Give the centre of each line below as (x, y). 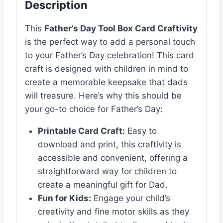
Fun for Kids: (64, 198)
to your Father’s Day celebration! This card (110, 55)
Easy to (141, 131)
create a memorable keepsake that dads (106, 82)
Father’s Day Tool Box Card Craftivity (121, 28)
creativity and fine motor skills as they (113, 211)
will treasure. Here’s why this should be (103, 95)
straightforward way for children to (107, 171)
